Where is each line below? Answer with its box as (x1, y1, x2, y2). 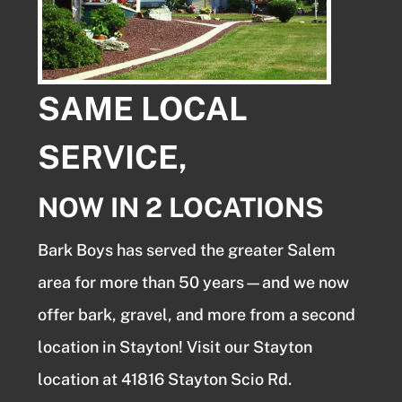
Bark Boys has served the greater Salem (38, 240, 336, 259)
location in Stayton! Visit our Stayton (38, 336, 313, 356)
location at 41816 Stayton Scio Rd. (38, 369, 293, 389)
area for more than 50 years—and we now (38, 272, 350, 292)
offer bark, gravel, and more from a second (38, 304, 356, 324)
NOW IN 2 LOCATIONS (38, 190, 325, 223)
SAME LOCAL (38, 89, 249, 127)
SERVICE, (38, 137, 188, 176)
